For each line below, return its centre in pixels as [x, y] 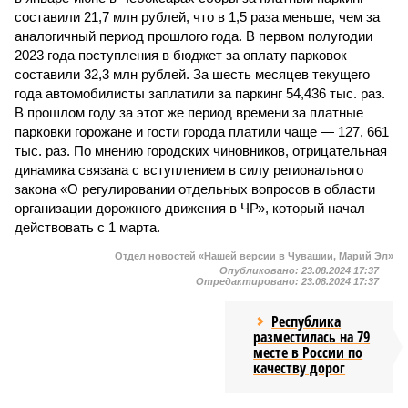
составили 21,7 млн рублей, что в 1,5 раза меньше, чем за [197, 17]
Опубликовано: [260, 270]
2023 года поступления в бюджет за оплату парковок [181, 55]
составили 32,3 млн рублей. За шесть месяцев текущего [192, 74]
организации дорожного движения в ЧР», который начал [190, 208]
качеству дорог [300, 368]
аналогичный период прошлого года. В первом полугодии [194, 36]
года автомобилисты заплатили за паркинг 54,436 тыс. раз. [200, 93]
